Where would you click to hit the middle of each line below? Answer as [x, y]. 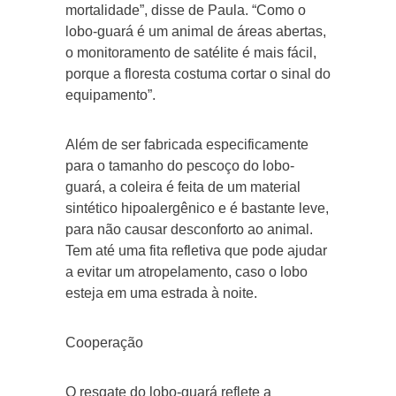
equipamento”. [110, 95]
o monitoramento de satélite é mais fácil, [191, 52]
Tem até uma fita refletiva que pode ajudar [196, 250]
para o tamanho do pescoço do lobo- [180, 165]
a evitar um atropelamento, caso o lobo [187, 271]
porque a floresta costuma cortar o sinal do [198, 73]
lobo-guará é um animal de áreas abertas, [196, 31]
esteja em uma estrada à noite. [161, 293]
